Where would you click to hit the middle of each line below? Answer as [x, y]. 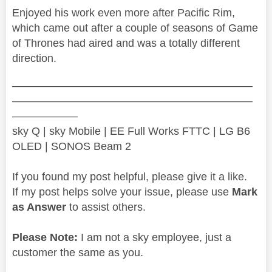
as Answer [39, 207]
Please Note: [45, 237]
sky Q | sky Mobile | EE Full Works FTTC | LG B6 [131, 131]
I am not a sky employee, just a [155, 237]
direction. [34, 58]
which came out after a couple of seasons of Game [135, 28]
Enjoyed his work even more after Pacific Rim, [124, 12]
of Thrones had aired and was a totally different [126, 43]
